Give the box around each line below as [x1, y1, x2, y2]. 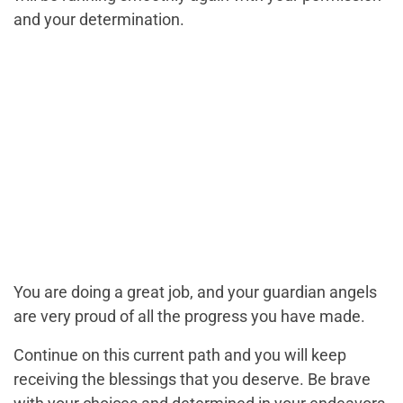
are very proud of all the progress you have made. [13, 307, 365, 327]
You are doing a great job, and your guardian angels [13, 282, 377, 302]
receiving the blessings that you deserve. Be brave [13, 370, 371, 390]
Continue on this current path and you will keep [13, 345, 346, 365]
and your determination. [13, 10, 184, 30]
